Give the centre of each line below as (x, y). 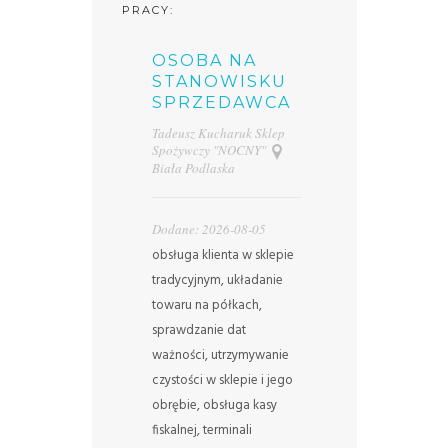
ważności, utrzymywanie (220, 355)
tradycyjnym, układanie (217, 280)
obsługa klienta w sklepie (222, 255)
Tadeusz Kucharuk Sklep (218, 132)
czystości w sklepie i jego (222, 380)
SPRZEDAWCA (221, 102)
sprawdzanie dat (198, 330)
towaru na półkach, (206, 305)
